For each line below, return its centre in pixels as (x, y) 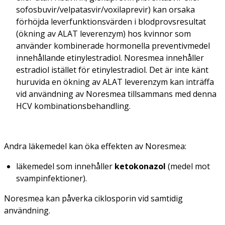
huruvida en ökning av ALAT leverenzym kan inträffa (115, 82)
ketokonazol (141, 166)
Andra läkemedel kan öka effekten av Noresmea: (95, 146)
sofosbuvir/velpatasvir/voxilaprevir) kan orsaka (105, 10)
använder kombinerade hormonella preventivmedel (113, 46)
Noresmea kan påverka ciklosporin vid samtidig (93, 199)
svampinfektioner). (51, 179)
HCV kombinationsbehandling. (73, 106)
